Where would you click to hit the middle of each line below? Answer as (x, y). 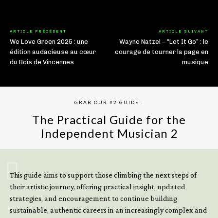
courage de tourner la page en (161, 52)
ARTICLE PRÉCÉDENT (38, 31)
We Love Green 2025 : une (49, 41)
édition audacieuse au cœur (53, 52)
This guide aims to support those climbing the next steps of (103, 175)
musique (195, 62)
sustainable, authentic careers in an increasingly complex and (109, 210)
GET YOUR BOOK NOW (104, 163)
